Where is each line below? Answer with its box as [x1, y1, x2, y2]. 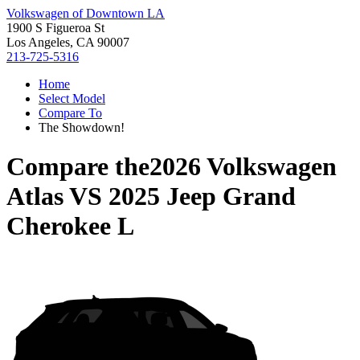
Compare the [6, 152, 149, 182]
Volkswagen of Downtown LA [6, 6, 165, 20]
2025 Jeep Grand [108, 182, 296, 211]
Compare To [39, 106, 102, 120]
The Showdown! [39, 121, 125, 134]
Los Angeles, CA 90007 [6, 35, 129, 49]
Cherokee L [6, 211, 134, 241]
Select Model [39, 92, 105, 105]
